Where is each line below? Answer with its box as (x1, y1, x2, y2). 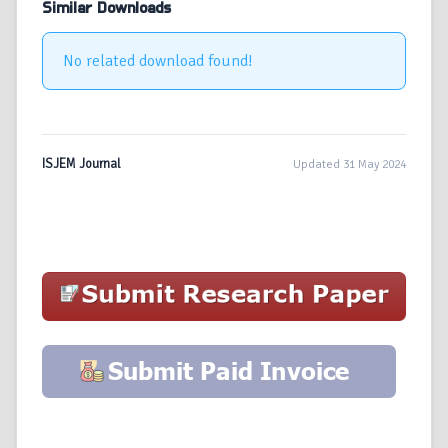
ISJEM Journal (42, 156, 121, 173)
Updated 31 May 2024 (293, 156, 406, 172)
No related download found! (63, 51, 253, 72)
